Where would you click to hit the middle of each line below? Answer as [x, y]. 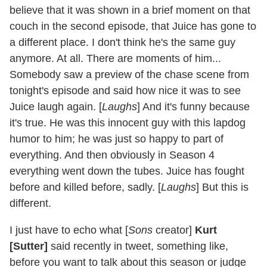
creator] [174, 230]
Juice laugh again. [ [56, 107]
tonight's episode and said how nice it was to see [125, 91]
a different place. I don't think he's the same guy [122, 43]
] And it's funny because [193, 107]
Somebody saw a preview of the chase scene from [129, 75]
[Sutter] [29, 246]
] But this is [222, 187]
